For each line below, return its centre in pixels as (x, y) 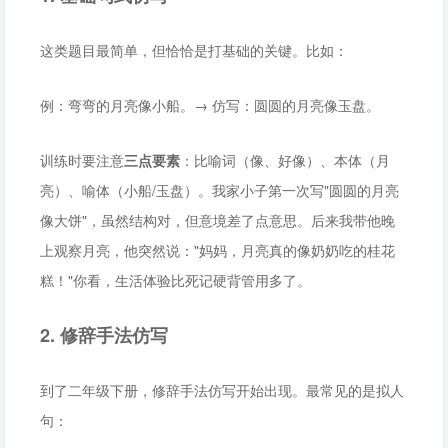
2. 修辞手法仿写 (104, 335)
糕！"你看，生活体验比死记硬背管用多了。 (175, 280)
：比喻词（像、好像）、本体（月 (285, 160)
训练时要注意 (82, 160)
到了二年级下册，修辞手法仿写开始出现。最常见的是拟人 (222, 390)
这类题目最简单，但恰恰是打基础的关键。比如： (194, 50)
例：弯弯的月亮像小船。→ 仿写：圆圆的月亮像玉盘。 (210, 105)
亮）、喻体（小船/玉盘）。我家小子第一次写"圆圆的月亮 (219, 190)
